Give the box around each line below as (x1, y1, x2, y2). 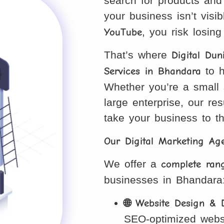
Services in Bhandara (104, 65, 201, 77)
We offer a (104, 158, 161, 170)
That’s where (104, 49, 172, 61)
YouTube (104, 26, 142, 38)
